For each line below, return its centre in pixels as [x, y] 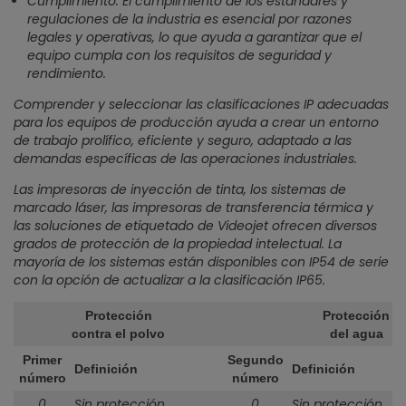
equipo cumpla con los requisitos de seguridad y [179, 55]
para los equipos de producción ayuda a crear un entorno [196, 122]
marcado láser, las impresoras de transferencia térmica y [193, 208]
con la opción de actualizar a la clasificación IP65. [169, 280]
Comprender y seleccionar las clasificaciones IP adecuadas [201, 104]
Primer [42, 360]
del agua [356, 333]
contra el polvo [118, 333]
